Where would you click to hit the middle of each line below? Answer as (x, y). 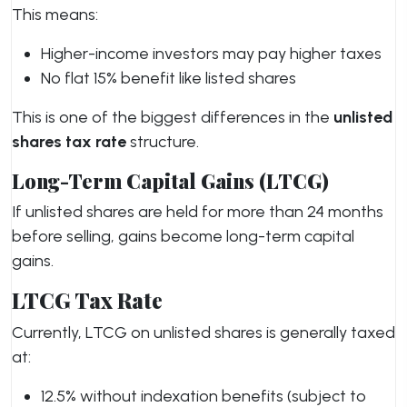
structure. (163, 142)
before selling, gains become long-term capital (183, 236)
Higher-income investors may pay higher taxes (211, 54)
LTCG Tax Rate (87, 300)
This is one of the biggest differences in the (173, 117)
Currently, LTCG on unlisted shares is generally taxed (203, 333)
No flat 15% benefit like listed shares (169, 78)
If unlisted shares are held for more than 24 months (198, 212)
